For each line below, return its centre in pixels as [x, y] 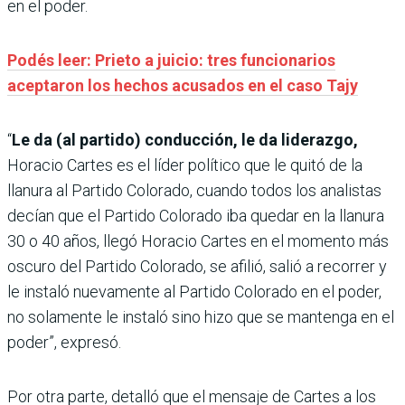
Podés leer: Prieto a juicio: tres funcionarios [171, 61]
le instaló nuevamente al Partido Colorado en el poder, [194, 292]
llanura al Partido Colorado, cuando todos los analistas [194, 191]
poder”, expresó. [64, 343]
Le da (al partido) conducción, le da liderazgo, [185, 140]
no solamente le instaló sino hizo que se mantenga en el [201, 317]
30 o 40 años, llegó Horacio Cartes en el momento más [198, 241]
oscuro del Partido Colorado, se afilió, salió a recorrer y [197, 267]
